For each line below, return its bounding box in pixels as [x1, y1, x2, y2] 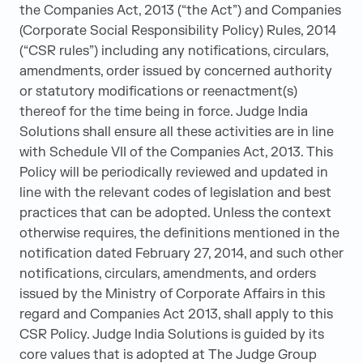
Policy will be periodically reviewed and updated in [19, 164, 328, 181]
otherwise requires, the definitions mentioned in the [19, 225, 340, 241]
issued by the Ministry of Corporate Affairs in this [19, 286, 325, 302]
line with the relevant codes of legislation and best [19, 185, 331, 201]
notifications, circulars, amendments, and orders [19, 266, 316, 282]
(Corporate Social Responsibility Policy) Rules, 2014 [19, 23, 336, 39]
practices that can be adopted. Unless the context [19, 205, 331, 221]
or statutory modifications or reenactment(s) [19, 83, 297, 100]
